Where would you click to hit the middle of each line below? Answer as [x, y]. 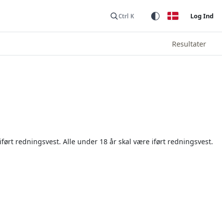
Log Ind [202, 16]
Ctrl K [126, 16]
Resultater [189, 44]
